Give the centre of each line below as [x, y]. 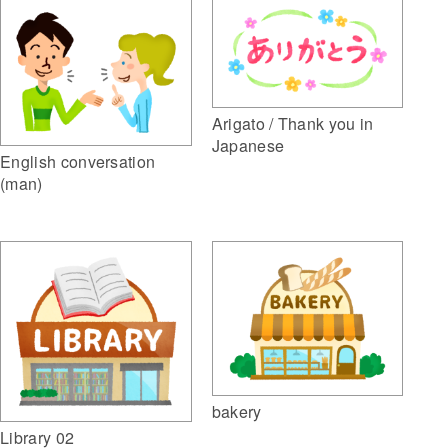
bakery [236, 411]
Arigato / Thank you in [292, 123]
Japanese [248, 145]
